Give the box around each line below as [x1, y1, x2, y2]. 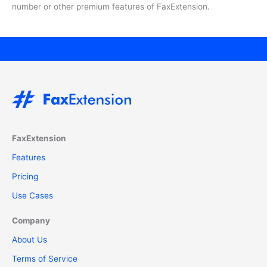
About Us [12, 234, 47, 244]
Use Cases [12, 190, 53, 200]
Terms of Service [12, 253, 77, 263]
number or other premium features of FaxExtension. [12, 1, 210, 11]
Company [12, 215, 50, 225]
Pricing [12, 171, 38, 181]
